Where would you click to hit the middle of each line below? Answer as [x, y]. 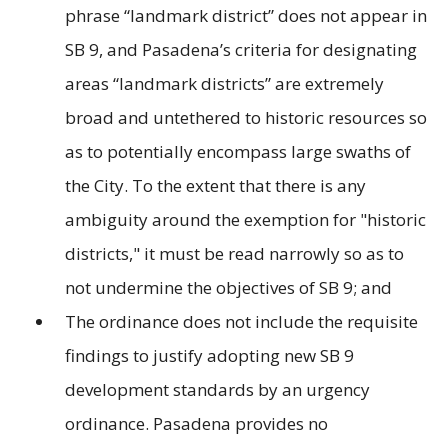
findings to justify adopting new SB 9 [209, 355]
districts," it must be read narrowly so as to [234, 253]
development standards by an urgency [217, 389]
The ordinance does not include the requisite [241, 321]
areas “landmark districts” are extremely [224, 83]
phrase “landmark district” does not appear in [246, 15]
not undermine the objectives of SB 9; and [230, 287]
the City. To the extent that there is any [215, 185]
